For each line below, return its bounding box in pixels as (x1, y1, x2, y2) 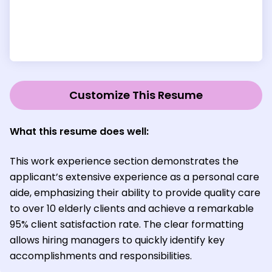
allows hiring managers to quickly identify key (10, 233, 225, 248)
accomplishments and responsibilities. (10, 249, 192, 263)
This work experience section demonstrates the (10, 154, 239, 169)
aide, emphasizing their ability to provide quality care (10, 186, 260, 200)
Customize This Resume (69, 87, 203, 103)
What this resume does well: (10, 124, 149, 139)
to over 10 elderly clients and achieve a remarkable (10, 202, 254, 216)
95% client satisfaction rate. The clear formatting (10, 217, 243, 232)
